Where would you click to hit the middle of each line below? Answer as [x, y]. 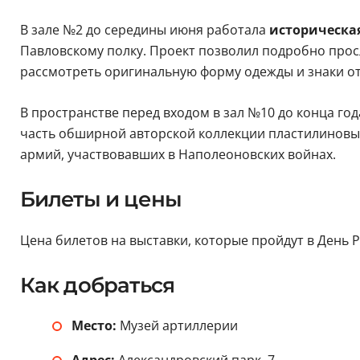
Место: [94, 326]
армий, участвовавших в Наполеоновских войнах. [178, 155]
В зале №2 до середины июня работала [144, 30]
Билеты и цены [101, 200]
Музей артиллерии [177, 326]
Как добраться [97, 286]
